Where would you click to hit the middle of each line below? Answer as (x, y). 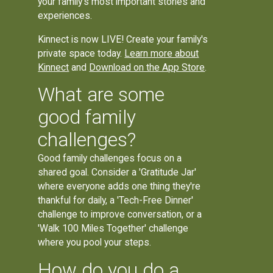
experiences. (65, 15)
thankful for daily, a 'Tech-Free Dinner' (116, 200)
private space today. (81, 53)
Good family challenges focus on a (110, 158)
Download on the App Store (147, 67)
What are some (101, 95)
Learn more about (162, 53)
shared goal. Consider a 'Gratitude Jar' (117, 172)
